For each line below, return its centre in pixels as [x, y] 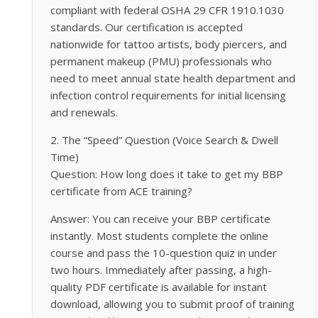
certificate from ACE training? [121, 191]
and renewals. [84, 112]
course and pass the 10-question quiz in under [163, 252]
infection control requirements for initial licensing [168, 95]
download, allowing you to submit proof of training [172, 303]
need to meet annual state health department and [172, 78]
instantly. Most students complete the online [159, 235]
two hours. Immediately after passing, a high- [161, 269]
